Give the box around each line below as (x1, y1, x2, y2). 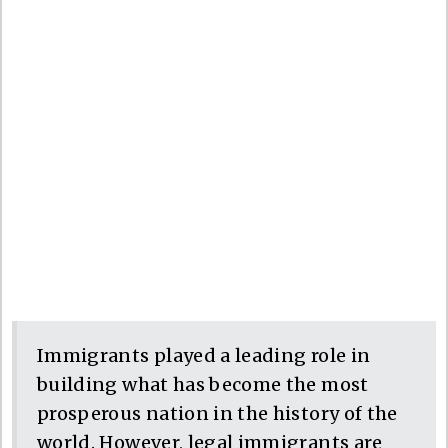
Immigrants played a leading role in (37, 343, 371, 367)
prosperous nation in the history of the (37, 401, 398, 425)
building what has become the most (37, 372, 369, 396)
